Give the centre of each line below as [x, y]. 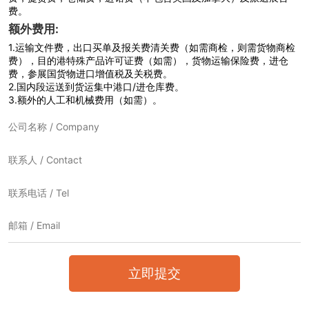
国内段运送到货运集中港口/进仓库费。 [100, 86]
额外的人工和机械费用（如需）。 [89, 99]
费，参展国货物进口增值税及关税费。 [90, 73]
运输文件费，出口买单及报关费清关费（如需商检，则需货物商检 [155, 47]
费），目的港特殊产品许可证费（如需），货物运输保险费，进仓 [148, 60]
